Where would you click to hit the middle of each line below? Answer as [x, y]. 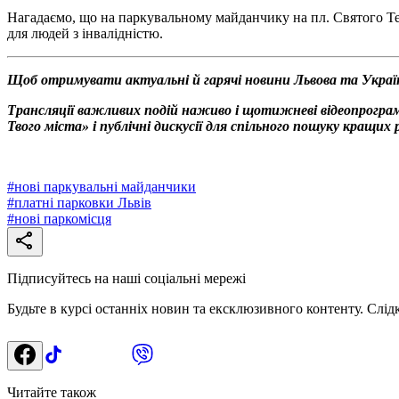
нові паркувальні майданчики [105, 186]
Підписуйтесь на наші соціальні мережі [126, 278]
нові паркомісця [63, 218]
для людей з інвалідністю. [85, 33]
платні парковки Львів [83, 202]
